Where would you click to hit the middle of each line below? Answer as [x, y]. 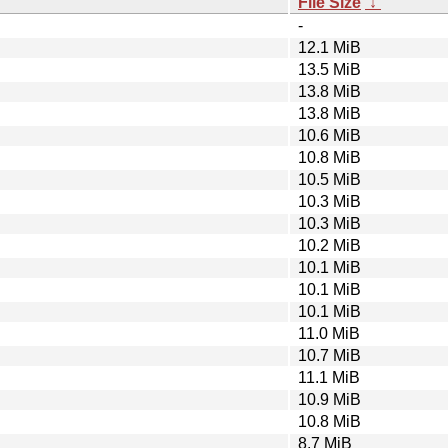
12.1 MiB [329, 47]
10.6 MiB [329, 135]
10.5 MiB [329, 179]
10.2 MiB [329, 245]
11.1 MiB [329, 377]
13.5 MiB [329, 69]
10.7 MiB [329, 355]
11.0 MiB [329, 333]
